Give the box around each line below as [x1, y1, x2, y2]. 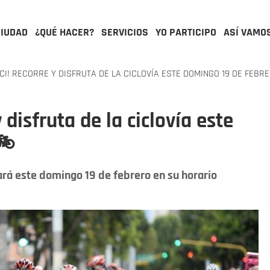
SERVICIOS [101, 25, 148, 39]
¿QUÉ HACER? [35, 25, 94, 39]
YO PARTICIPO [155, 25, 216, 39]
